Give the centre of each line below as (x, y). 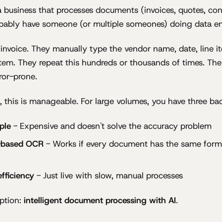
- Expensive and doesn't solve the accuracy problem (111, 126)
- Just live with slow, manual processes (108, 175)
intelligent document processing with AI (100, 200)
